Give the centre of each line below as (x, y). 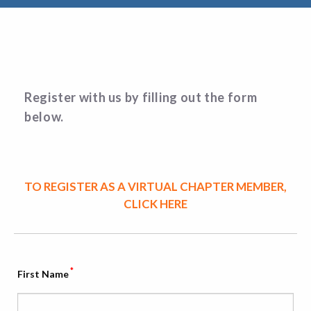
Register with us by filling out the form (141, 97)
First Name (43, 274)
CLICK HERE (155, 203)
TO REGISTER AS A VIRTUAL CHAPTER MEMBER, (155, 186)
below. (44, 116)
